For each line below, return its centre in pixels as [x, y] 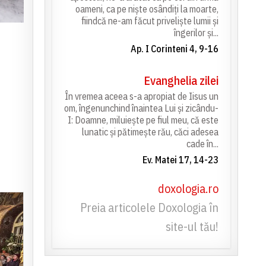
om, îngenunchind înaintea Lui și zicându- [141, 108]
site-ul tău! [192, 227]
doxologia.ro [188, 189]
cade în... [202, 144]
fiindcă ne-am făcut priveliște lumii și [150, 21]
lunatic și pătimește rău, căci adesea [150, 132]
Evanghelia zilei [181, 81]
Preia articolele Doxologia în [149, 208]
